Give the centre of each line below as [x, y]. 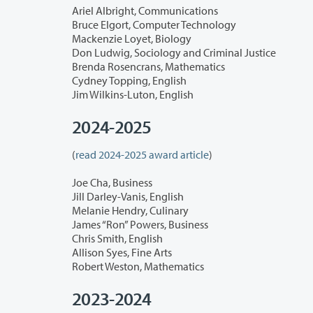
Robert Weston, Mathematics [138, 267]
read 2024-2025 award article [142, 155]
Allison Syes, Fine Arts [122, 253]
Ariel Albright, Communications [145, 11]
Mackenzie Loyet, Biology [132, 39]
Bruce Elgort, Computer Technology [154, 25]
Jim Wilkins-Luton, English [133, 95]
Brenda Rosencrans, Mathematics [148, 67]
